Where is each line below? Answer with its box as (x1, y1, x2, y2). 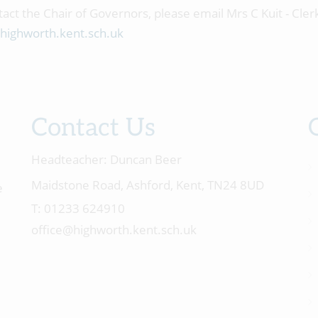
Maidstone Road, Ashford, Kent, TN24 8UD (31, 177, 264, 193)
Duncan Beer (107, 151, 182, 168)
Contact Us (31, 113, 155, 143)
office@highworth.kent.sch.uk (31, 221, 197, 238)
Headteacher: (31, 151, 107, 168)
